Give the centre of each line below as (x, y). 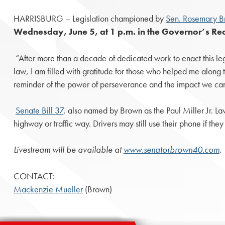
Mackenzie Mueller (48, 189)
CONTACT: (34, 176)
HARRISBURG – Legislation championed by (89, 19)
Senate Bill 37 (39, 110)
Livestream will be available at (68, 150)
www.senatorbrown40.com (171, 150)
